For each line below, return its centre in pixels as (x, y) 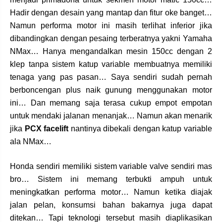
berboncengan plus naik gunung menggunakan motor (111, 90)
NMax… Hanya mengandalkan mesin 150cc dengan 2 (111, 51)
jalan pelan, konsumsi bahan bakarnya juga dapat (111, 205)
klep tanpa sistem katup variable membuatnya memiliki (111, 64)
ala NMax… (31, 141)
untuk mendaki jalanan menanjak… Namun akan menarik (111, 115)
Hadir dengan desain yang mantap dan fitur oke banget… (111, 12)
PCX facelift (47, 128)
